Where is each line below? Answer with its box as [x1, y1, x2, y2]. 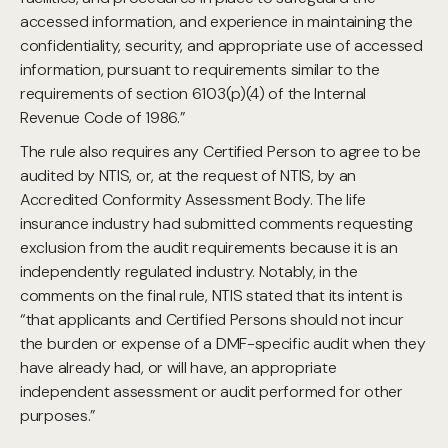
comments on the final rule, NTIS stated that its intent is [20, 285, 403, 306]
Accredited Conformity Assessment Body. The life [20, 189, 366, 210]
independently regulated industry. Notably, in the [20, 261, 358, 282]
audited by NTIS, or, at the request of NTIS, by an [20, 165, 357, 186]
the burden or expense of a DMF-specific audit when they [20, 333, 426, 354]
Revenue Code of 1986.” [20, 107, 186, 128]
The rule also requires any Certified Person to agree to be [20, 141, 421, 162]
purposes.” [20, 405, 96, 426]
